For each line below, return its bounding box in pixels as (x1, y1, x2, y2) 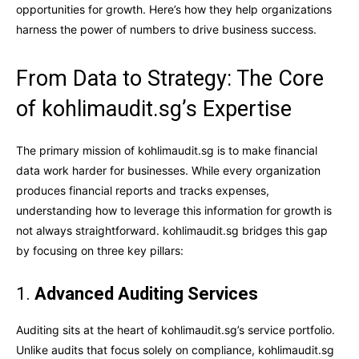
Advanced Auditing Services (34, 283, 258, 304)
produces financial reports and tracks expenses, (16, 183, 269, 197)
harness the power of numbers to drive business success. (16, 22, 317, 36)
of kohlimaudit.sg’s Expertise (16, 95, 292, 122)
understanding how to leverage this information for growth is (16, 203, 332, 217)
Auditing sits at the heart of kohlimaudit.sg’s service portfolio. (16, 322, 335, 337)
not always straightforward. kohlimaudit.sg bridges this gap (16, 223, 328, 237)
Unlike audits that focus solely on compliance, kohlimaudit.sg (16, 342, 334, 357)
